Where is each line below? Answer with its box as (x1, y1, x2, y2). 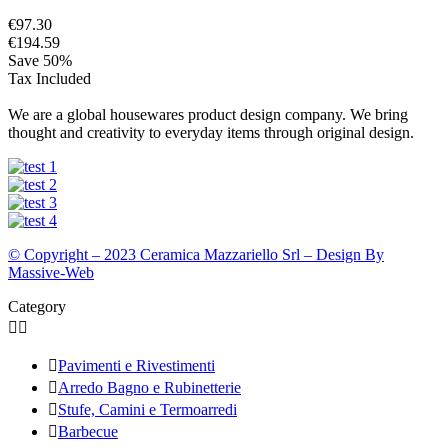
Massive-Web (8, 264, 94, 282)
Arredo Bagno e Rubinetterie (58, 379, 241, 397)
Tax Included (8, 70, 91, 88)
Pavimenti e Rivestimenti (58, 357, 215, 375)
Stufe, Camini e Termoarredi (58, 401, 237, 419)
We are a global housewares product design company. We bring (8, 106, 408, 124)
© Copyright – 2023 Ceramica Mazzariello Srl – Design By (8, 246, 384, 264)
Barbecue (58, 423, 118, 441)
